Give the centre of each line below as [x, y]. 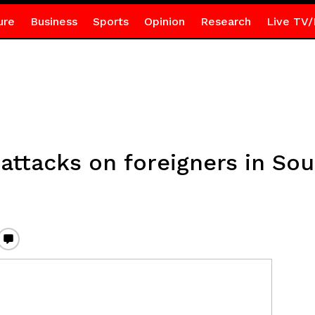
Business [53, 21]
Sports [110, 21]
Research [225, 21]
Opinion [164, 21]
